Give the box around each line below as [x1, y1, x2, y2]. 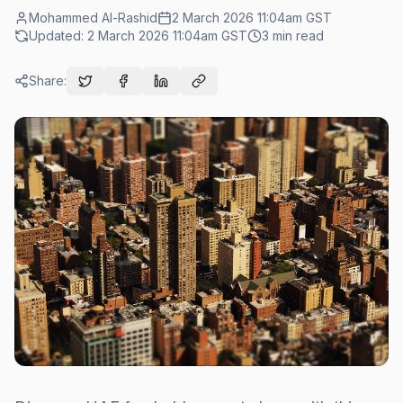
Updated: [29, 28, 87, 43]
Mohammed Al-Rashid [29, 10, 157, 25]
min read [269, 28, 324, 43]
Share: [29, 73, 67, 88]
